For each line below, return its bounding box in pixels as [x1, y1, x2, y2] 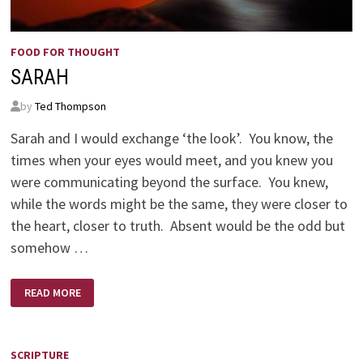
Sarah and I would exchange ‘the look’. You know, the [10, 129, 333, 148]
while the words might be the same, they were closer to [10, 194, 348, 214]
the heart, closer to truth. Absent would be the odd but [10, 216, 345, 236]
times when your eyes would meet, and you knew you [10, 151, 333, 170]
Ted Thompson [34, 99, 106, 114]
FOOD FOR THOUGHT [10, 45, 120, 60]
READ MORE [23, 285, 81, 301]
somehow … [10, 238, 88, 258]
